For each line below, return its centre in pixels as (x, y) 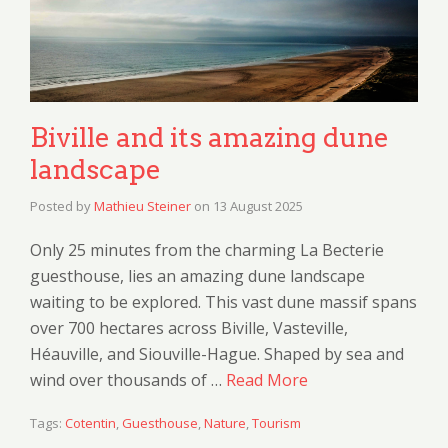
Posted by (62, 205)
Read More (267, 379)
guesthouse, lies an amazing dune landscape (197, 275)
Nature (225, 422)
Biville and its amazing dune (209, 137)
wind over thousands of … (128, 379)
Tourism (276, 422)
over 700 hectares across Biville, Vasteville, (189, 327)
